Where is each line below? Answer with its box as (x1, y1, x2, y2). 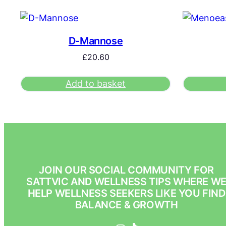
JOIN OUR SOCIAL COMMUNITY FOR (39, 164, 214, 177)
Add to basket (66, 78, 126, 89)
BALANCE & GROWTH (75, 199, 178, 211)
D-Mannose (68, 35, 123, 47)
